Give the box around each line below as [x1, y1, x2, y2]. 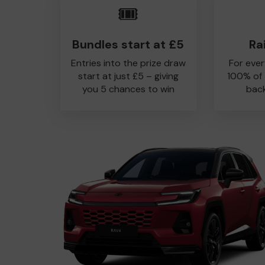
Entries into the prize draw [70, 57, 186, 69]
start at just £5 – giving [77, 70, 179, 82]
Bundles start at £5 [72, 37, 185, 52]
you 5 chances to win [82, 83, 174, 95]
